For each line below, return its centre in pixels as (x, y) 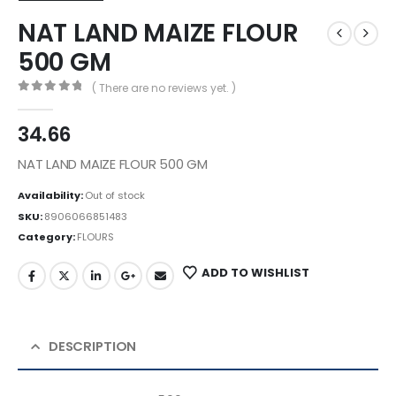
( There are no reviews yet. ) (164, 88)
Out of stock (115, 196)
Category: (47, 237)
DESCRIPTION (92, 346)
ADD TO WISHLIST (255, 272)
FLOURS (95, 237)
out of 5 (61, 102)
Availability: (51, 196)
